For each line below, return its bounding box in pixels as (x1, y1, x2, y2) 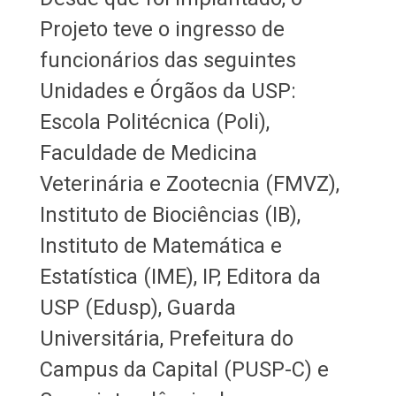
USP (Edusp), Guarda (39, 294, 236, 320)
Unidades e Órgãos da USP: (39, 78, 296, 103)
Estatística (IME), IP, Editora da (39, 263, 321, 289)
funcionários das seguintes (39, 47, 296, 72)
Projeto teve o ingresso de (39, 16, 285, 42)
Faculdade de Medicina (39, 140, 257, 165)
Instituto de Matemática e (39, 232, 282, 258)
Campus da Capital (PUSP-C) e (39, 356, 329, 382)
